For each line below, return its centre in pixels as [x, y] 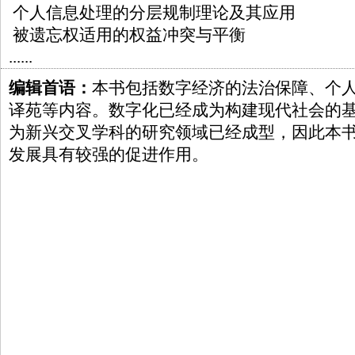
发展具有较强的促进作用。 [109, 155]
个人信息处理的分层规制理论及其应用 [154, 13]
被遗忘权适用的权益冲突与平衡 [129, 35]
